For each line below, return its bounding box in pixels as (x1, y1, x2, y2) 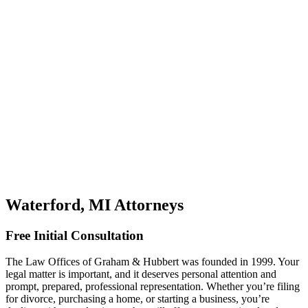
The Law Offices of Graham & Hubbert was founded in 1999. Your (5, 256, 299, 268)
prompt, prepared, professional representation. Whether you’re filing (5, 280, 300, 293)
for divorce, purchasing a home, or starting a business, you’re (5, 293, 269, 305)
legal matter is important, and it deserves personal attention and (5, 268, 276, 280)
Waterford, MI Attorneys (5, 195, 184, 214)
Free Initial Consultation (5, 228, 144, 243)
